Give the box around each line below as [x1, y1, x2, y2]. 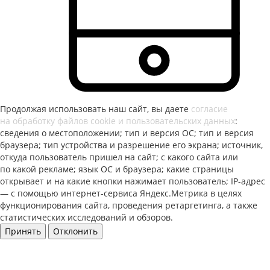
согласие [191, 103, 228, 115]
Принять [5, 225, 41, 237]
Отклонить [53, 225, 98, 237]
